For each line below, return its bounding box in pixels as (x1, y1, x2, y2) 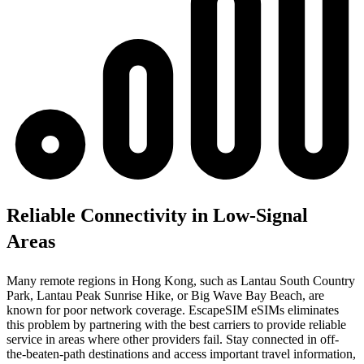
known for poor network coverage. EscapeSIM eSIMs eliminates (6, 302, 339, 317)
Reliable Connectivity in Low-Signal (6, 204, 308, 226)
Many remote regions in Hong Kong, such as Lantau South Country (6, 273, 355, 288)
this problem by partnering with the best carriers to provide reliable (6, 317, 346, 331)
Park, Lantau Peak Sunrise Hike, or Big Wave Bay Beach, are (6, 288, 324, 302)
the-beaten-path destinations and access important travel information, (6, 346, 356, 361)
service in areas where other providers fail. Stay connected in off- (6, 331, 339, 346)
